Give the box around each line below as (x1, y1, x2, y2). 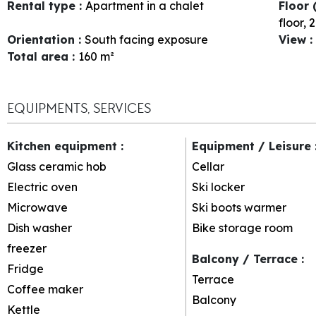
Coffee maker (7, 281, 83, 296)
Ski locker (191, 179, 245, 194)
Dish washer (7, 220, 72, 235)
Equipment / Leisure (191, 138, 315, 153)
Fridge (7, 261, 44, 276)
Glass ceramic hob (7, 159, 107, 174)
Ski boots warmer (191, 200, 286, 214)
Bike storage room (191, 220, 293, 235)
